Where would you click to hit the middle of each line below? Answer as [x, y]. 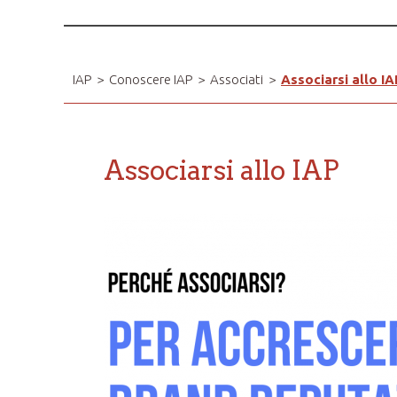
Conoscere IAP [151, 79]
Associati [237, 79]
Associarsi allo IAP [222, 170]
